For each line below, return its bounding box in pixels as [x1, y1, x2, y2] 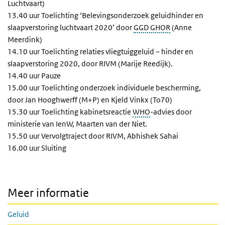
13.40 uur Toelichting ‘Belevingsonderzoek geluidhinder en [8, 11, 203, 21]
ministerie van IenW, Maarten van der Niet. [8, 119, 147, 129]
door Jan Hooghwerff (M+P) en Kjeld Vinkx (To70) [8, 95, 172, 105]
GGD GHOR [134, 23, 170, 33]
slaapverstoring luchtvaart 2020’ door [8, 23, 134, 33]
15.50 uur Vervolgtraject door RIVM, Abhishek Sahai [8, 131, 178, 141]
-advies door [150, 107, 192, 117]
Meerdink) [8, 35, 42, 45]
